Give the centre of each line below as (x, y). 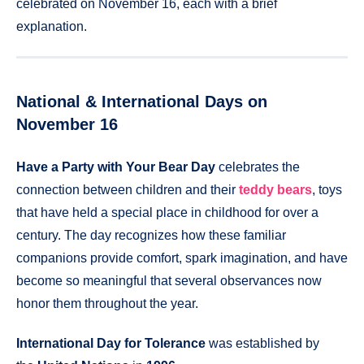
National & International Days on (142, 101)
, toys (327, 190)
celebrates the (258, 167)
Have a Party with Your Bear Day (116, 167)
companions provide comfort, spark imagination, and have (182, 258)
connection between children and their (128, 190)
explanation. (52, 27)
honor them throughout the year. (107, 304)
